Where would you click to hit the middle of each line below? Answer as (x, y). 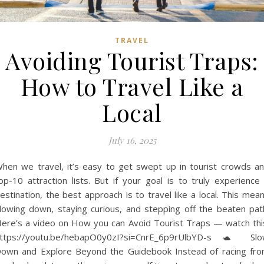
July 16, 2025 (132, 141)
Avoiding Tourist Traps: (132, 61)
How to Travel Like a (132, 87)
